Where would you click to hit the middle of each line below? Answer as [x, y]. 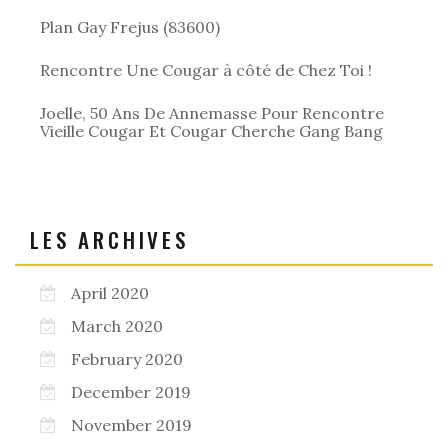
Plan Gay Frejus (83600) [130, 26]
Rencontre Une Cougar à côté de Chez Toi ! [206, 69]
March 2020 [117, 325]
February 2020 [127, 358]
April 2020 [110, 292]
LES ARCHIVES [109, 239]
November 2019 [131, 424]
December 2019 [131, 391]
